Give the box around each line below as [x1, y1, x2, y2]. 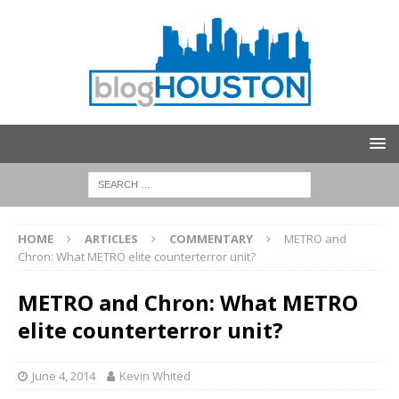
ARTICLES [85, 231, 138, 247]
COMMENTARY [169, 231, 253, 247]
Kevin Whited [119, 368, 191, 384]
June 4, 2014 [32, 368, 95, 384]
